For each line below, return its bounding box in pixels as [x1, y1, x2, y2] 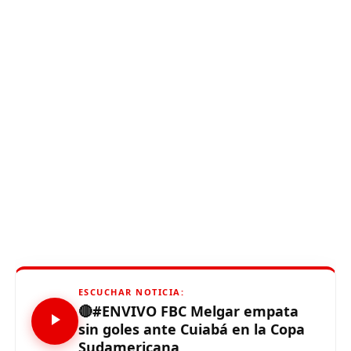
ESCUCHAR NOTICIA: [78, 286, 185, 298]
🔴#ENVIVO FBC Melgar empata [78, 302, 299, 320]
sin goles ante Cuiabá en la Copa [78, 320, 305, 338]
